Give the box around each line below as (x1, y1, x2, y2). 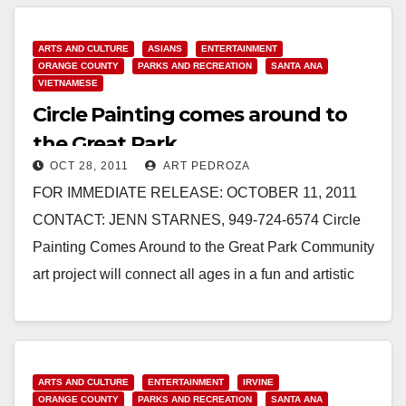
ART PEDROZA (160, 159, 250, 172)
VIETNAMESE (38, 77, 98, 88)
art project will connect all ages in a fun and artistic (33, 266, 354, 282)
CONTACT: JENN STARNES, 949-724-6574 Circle (33, 211, 361, 227)
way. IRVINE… (33, 293, 129, 309)
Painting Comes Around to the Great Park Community (33, 238, 374, 255)
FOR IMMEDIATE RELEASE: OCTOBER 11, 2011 (33, 184, 357, 200)
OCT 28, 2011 (50, 159, 129, 172)
